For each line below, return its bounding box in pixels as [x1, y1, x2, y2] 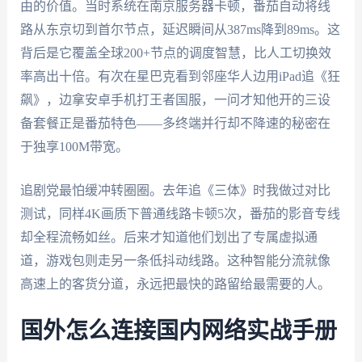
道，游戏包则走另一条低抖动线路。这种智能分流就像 [19, 254, 330, 268]
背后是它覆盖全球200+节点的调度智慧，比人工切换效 [19, 45, 331, 60]
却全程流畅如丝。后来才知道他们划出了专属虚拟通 [19, 230, 318, 245]
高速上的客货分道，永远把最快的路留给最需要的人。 [19, 277, 330, 292]
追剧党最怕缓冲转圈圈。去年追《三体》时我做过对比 [19, 183, 330, 198]
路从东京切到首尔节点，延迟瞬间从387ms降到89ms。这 [19, 22, 340, 36]
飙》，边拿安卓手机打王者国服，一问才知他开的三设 [19, 92, 330, 107]
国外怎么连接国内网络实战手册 [19, 319, 337, 343]
